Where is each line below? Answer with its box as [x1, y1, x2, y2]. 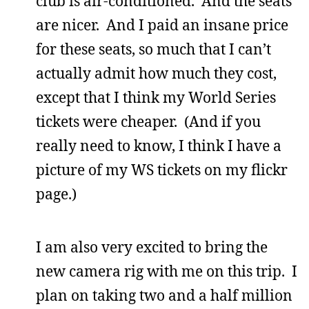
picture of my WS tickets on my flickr [36, 160, 288, 179]
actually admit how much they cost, [36, 63, 277, 83]
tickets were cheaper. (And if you [36, 112, 261, 131]
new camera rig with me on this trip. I [36, 261, 297, 281]
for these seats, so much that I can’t [36, 39, 271, 59]
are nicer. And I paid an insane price [36, 15, 288, 34]
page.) [36, 184, 77, 203]
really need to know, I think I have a [36, 136, 281, 155]
